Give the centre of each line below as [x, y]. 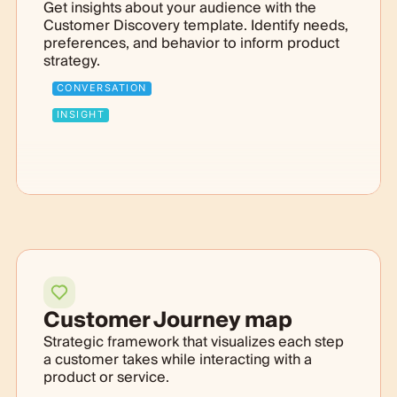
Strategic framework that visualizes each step [193, 342]
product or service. [106, 377]
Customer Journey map [167, 320]
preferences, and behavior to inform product [191, 43]
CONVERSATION [101, 87]
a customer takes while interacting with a [177, 359]
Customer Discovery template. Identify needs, [195, 25]
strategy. [71, 61]
